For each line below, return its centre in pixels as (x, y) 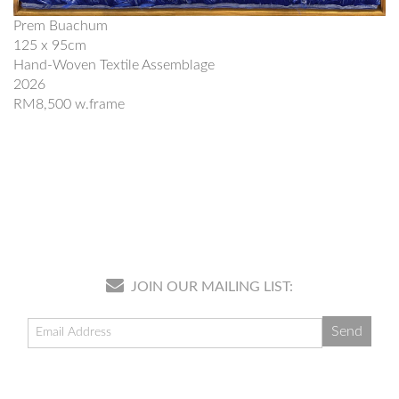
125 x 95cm (50, 45)
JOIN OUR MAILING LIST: (210, 287)
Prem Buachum (61, 26)
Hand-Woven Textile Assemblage (114, 65)
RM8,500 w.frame (69, 104)
